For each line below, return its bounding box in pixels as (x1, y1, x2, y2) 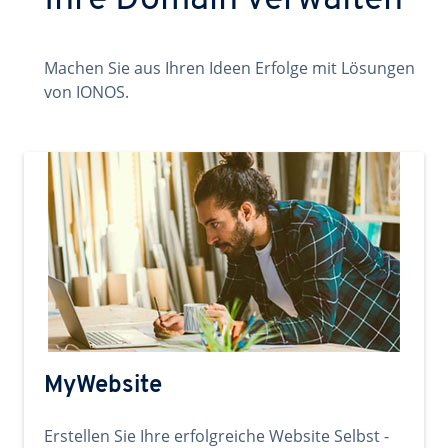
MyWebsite (44, 374, 162, 398)
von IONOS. (44, 81, 129, 103)
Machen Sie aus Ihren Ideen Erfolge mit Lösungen (44, 57, 415, 79)
